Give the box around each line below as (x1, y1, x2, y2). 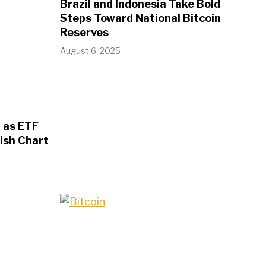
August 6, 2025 (60, 45, 121, 56)
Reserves (60, 26, 109, 39)
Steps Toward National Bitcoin (60, 11, 221, 24)
